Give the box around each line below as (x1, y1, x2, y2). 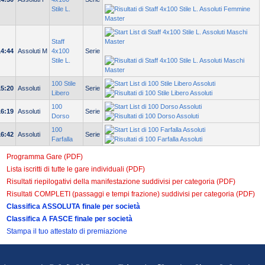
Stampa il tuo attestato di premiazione (7, 227, 127, 236)
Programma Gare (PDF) (7, 153, 83, 161)
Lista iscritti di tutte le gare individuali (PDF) (7, 165, 145, 174)
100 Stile (51, 80, 76, 88)
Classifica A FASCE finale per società (7, 215, 132, 224)
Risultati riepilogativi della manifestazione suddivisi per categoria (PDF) (7, 177, 235, 186)
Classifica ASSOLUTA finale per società (7, 202, 140, 211)
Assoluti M (18, 47, 47, 55)
